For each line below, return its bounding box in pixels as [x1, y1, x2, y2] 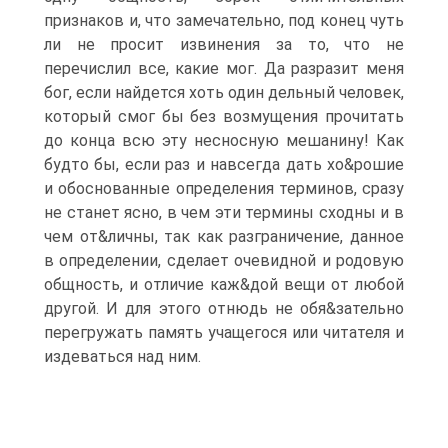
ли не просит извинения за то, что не [44, 35, 404, 54]
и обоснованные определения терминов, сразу [44, 179, 404, 198]
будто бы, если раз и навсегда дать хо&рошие [44, 155, 404, 174]
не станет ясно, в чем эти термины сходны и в [44, 203, 404, 222]
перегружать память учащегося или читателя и [44, 323, 404, 342]
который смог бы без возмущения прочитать [44, 107, 404, 126]
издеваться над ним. [44, 347, 201, 366]
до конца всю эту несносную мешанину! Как [44, 131, 404, 150]
